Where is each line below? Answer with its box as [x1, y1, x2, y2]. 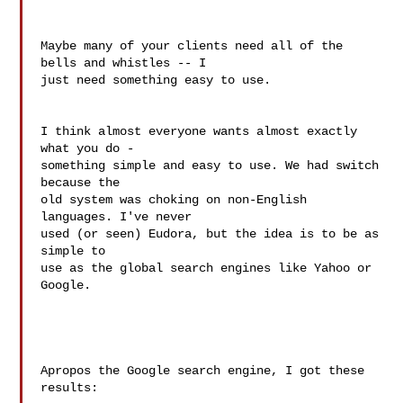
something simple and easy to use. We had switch [40, 158, 380, 173]
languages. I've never [40, 210, 193, 224]
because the [40, 175, 121, 190]
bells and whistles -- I [40, 56, 207, 70]
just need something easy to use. [40, 73, 272, 87]
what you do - [40, 141, 135, 156]
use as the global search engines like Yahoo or [40, 261, 372, 275]
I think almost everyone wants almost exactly [40, 124, 358, 139]
